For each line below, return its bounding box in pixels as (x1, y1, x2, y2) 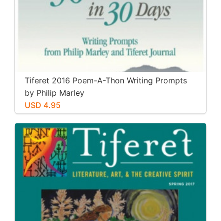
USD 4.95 (25, 100, 61, 110)
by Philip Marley (25, 87, 84, 98)
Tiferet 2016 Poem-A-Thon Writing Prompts (25, 75, 187, 85)
